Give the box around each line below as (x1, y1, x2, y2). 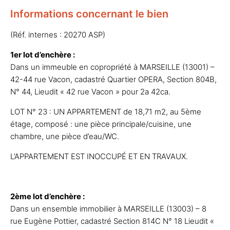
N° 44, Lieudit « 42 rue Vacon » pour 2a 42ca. (10, 86, 170, 97)
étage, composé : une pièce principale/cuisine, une (10, 119, 191, 129)
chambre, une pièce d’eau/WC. (10, 131, 119, 141)
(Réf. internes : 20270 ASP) (10, 29, 105, 40)
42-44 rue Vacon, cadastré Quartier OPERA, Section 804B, (10, 74, 217, 84)
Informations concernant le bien (10, 8, 168, 21)
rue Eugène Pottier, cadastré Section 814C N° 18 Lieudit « (10, 216, 214, 226)
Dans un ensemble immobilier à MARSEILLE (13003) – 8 (10, 203, 206, 214)
